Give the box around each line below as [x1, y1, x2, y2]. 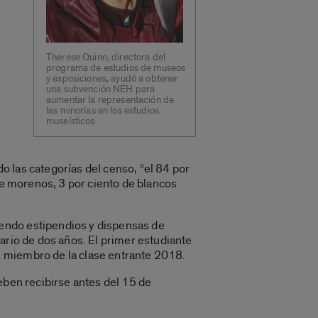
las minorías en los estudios [46, 104, 160, 117]
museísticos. [46, 114, 97, 128]
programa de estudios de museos [46, 61, 186, 75]
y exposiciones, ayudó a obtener [46, 72, 179, 85]
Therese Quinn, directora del [46, 50, 166, 64]
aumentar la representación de [46, 93, 175, 106]
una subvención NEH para [46, 82, 155, 96]
